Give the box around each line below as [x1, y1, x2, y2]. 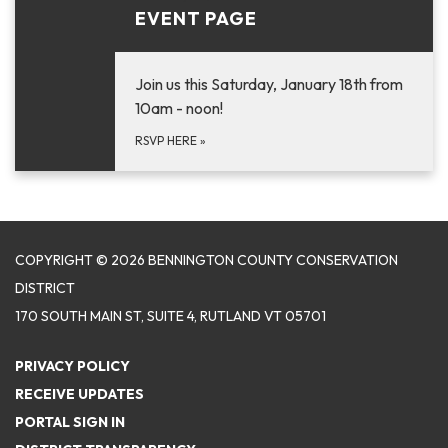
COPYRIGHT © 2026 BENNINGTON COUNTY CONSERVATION [15, 250, 398, 269]
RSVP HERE [135, 132, 200, 148]
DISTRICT [15, 278, 75, 297]
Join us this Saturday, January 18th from [135, 73, 403, 94]
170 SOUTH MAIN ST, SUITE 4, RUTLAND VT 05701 [15, 306, 326, 325]
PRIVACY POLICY [15, 356, 130, 375]
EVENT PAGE [135, 6, 257, 30]
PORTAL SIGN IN [15, 412, 125, 431]
